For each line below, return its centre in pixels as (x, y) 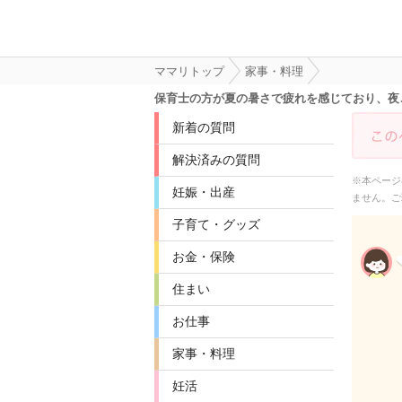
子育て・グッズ (216, 224)
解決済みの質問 (216, 160)
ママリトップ (189, 71)
